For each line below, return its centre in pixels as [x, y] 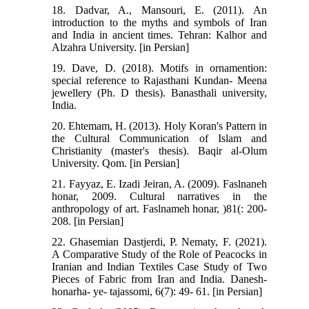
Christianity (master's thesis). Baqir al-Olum [159, 150]
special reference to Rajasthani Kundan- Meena [159, 80]
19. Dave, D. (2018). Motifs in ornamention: [159, 68]
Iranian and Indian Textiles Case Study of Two [159, 266]
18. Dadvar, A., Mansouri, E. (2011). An [159, 10]
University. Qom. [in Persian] [116, 163]
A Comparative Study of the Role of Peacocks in [159, 254]
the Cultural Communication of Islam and [159, 138]
